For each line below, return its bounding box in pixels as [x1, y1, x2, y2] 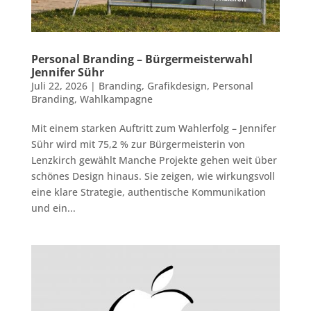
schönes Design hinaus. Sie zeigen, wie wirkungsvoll [31, 169, 275, 183]
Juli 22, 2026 [31, 79, 87, 93]
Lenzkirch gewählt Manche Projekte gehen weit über [31, 153, 277, 167]
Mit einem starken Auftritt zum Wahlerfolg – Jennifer [31, 121, 276, 135]
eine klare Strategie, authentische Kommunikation [31, 185, 266, 199]
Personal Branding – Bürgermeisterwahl [31, 51, 253, 67]
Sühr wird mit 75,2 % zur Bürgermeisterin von [31, 137, 245, 151]
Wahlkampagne [79, 92, 153, 106]
